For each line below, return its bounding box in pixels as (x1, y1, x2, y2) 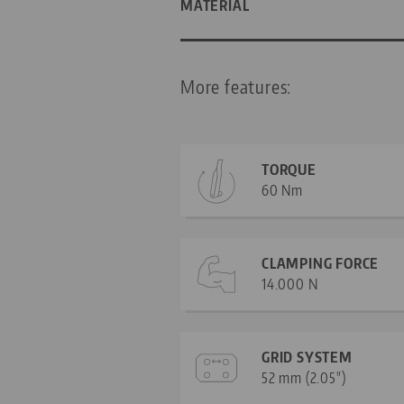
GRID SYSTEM (262, 348, 353, 367)
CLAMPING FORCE (262, 254, 380, 273)
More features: (180, 75, 292, 98)
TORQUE (262, 161, 317, 179)
